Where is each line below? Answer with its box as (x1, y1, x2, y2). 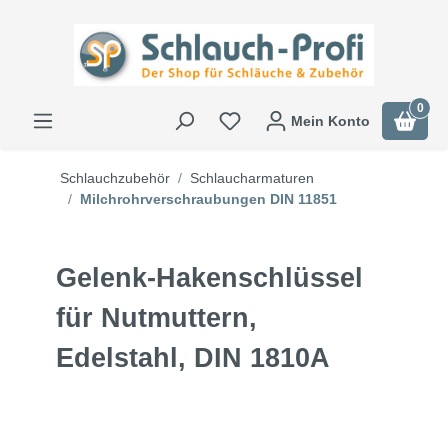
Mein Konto (291, 113, 370, 130)
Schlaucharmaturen (190, 170, 314, 187)
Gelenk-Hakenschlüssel (56, 263, 363, 294)
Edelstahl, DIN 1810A (56, 343, 330, 374)
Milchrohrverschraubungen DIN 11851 (80, 191, 337, 208)
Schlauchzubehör (60, 170, 170, 187)
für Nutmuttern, (56, 303, 257, 334)
